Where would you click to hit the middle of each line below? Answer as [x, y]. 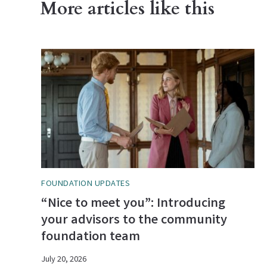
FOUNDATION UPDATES [86, 184]
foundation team [91, 238]
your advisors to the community [134, 221]
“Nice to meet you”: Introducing [133, 204]
